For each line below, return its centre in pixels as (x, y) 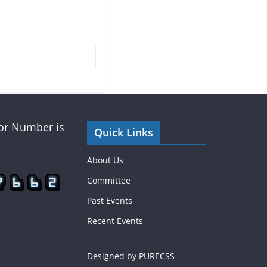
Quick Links (124, 132)
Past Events (110, 201)
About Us (105, 160)
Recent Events (115, 221)
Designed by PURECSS (131, 256)
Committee (109, 180)
